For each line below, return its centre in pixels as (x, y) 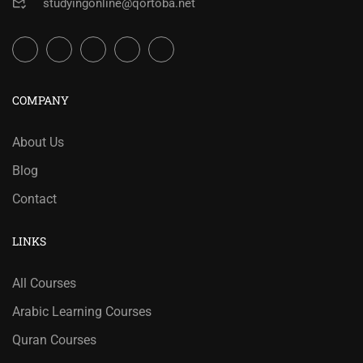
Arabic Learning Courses (82, 312)
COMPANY (41, 100)
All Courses (44, 284)
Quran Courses (54, 340)
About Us (38, 143)
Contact (34, 199)
